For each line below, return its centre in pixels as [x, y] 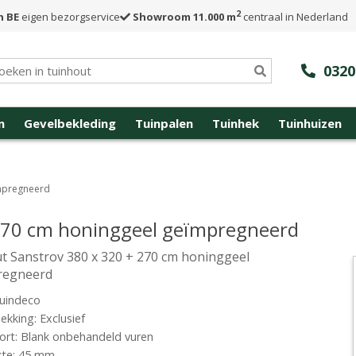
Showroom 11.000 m [184, 16]
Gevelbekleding [70, 123]
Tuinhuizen [310, 123]
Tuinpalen [164, 123]
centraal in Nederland [294, 16]
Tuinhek [236, 123]
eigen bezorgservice [70, 16]
